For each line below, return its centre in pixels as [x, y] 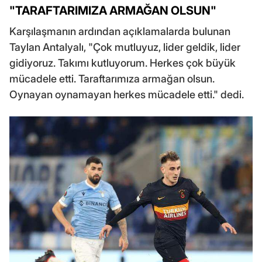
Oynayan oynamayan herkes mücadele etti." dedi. [127, 95]
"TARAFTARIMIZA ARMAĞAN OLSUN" [113, 11]
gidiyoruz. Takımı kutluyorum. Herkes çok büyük [123, 63]
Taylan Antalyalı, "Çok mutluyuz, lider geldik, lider [125, 47]
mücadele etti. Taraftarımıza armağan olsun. [112, 79]
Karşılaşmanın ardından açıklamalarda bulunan [120, 32]
